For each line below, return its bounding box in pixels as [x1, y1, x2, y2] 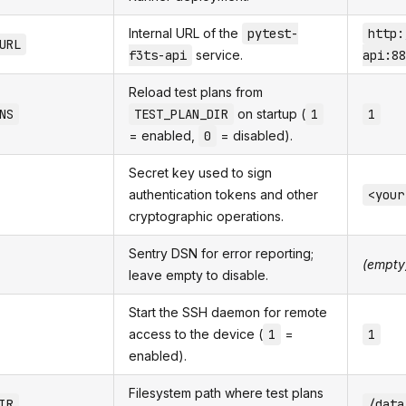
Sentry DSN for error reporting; [129, 246, 314, 261]
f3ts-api [129, 47, 187, 63]
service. [192, 47, 243, 63]
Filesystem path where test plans [129, 385, 324, 401]
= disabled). [217, 128, 293, 143]
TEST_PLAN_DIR [134, 106, 228, 122]
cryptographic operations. [129, 208, 284, 224]
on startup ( [234, 106, 305, 121]
